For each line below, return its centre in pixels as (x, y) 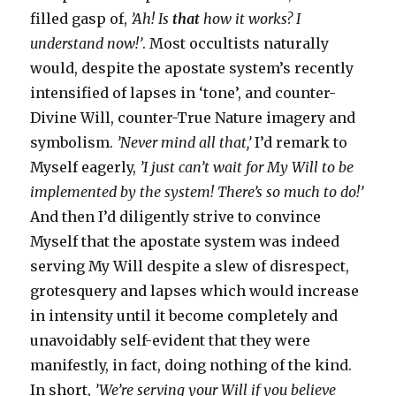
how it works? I (251, 19)
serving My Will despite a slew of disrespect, (190, 266)
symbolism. (74, 142)
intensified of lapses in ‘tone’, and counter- (183, 93)
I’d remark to (300, 142)
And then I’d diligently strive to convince (176, 217)
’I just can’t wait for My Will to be (247, 167)
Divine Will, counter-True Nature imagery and (193, 118)
